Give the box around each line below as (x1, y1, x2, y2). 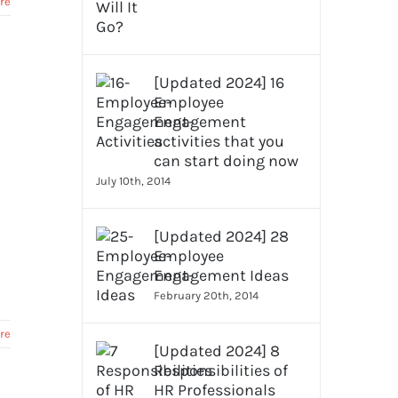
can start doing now (153, 151, 298, 171)
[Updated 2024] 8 (153, 341, 280, 361)
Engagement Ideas (153, 266, 289, 285)
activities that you (153, 131, 284, 151)
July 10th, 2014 (95, 174, 171, 187)
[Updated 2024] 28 (153, 227, 289, 246)
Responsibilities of (153, 361, 288, 380)
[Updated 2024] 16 (153, 73, 284, 92)
